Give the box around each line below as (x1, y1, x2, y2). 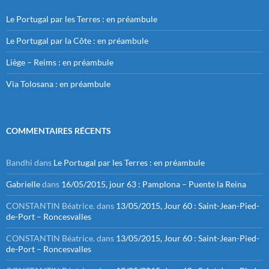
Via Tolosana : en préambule (6, 78, 110, 89)
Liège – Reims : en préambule (6, 56, 113, 67)
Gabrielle (6, 178, 40, 189)
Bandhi (6, 157, 32, 168)
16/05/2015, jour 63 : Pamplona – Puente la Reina (61, 178, 246, 189)
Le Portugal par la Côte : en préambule (6, 35, 148, 46)
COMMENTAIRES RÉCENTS (6, 125, 111, 136)
